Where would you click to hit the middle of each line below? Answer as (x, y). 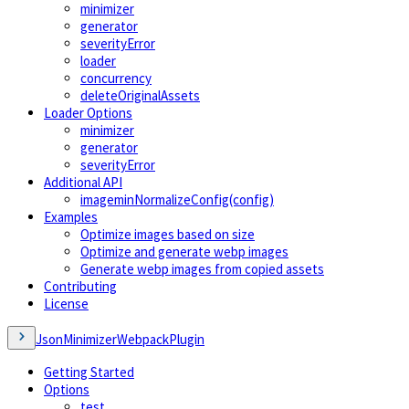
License (66, 304)
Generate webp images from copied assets (202, 269)
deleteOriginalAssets (140, 96)
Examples (71, 217)
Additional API (83, 183)
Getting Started (89, 372)
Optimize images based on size (168, 235)
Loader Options (88, 113)
